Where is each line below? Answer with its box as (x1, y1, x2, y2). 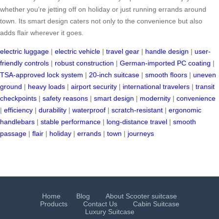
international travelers (123, 83, 190, 91)
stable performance (41, 118, 101, 126)
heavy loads (28, 83, 65, 91)
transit (196, 83, 215, 91)
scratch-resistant (111, 106, 163, 114)
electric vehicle (55, 47, 100, 56)
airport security (71, 83, 117, 91)
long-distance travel (107, 118, 167, 126)
